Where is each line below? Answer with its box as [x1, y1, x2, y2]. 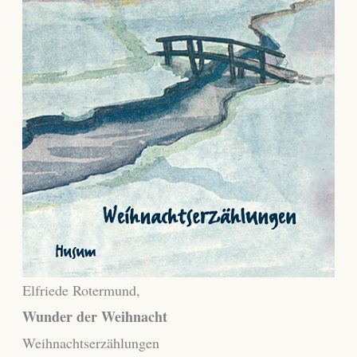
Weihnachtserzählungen [22, 332, 159, 352]
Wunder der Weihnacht [22, 305, 167, 327]
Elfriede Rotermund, [22, 280, 140, 300]
